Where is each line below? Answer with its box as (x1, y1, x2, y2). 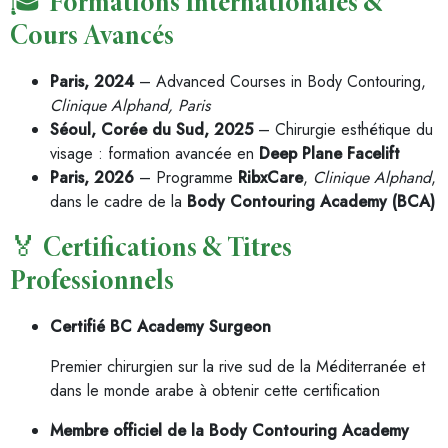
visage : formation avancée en (50, 142, 259, 165)
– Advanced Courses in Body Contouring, (134, 70, 426, 93)
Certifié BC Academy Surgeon (50, 315, 271, 338)
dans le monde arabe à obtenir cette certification (50, 379, 380, 402)
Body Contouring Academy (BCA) (187, 190, 435, 213)
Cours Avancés (10, 24, 174, 52)
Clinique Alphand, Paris (50, 94, 210, 117)
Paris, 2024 (50, 70, 134, 93)
